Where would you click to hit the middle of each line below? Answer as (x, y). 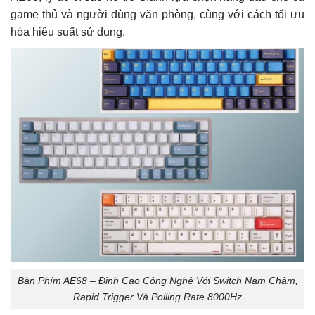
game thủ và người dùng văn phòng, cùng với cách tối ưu (157, 15)
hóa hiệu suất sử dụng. (68, 32)
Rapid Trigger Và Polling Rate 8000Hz (157, 296)
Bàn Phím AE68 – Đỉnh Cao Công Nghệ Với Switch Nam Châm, (157, 280)
